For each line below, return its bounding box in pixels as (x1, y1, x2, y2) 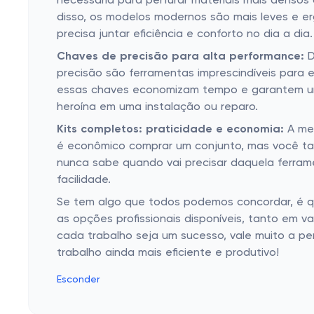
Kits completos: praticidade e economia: (57, 124, 284, 135)
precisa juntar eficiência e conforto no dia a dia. (57, 29, 313, 40)
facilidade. (57, 175, 111, 186)
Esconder (57, 275, 100, 285)
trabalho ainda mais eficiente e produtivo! (57, 247, 279, 259)
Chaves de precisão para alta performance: (57, 51, 304, 62)
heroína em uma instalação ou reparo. (57, 102, 258, 113)
